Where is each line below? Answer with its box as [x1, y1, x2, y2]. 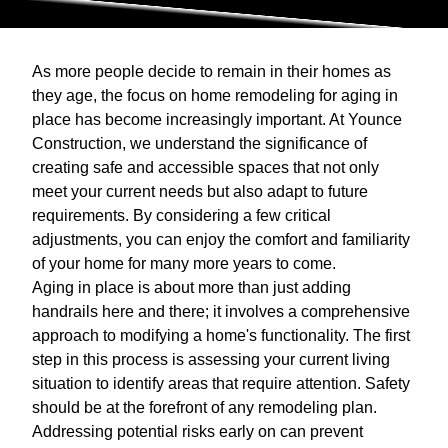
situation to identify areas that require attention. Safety [32, 375, 410, 393]
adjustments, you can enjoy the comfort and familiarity [32, 231, 410, 249]
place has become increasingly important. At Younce [32, 111, 402, 129]
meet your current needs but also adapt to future [32, 183, 368, 201]
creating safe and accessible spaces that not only [32, 159, 379, 177]
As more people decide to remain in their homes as [32, 63, 391, 81]
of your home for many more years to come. [32, 255, 336, 273]
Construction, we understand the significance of [32, 135, 367, 153]
